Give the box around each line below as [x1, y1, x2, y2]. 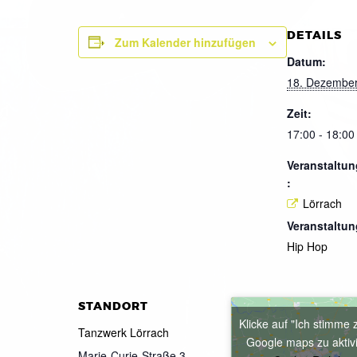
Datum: [287, 53, 326, 69]
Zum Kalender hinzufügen [115, 33, 256, 50]
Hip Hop [287, 238, 328, 255]
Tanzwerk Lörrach [78, 324, 169, 341]
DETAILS [287, 27, 342, 43]
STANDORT [78, 299, 148, 315]
